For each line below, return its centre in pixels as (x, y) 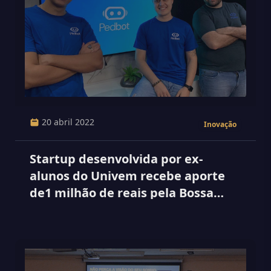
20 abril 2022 (68, 122)
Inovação (220, 124)
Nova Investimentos (90, 210)
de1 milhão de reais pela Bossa (122, 193)
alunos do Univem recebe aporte (127, 176)
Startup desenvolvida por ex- (116, 159)
